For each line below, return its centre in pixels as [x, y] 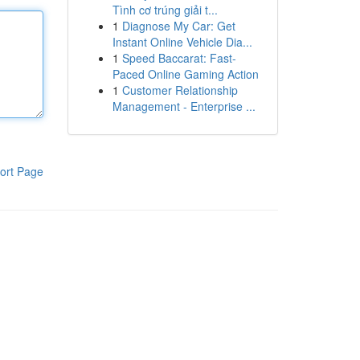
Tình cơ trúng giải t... [165, 10]
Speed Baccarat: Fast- [179, 58]
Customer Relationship [180, 90]
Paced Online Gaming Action [185, 74]
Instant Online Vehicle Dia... [182, 42]
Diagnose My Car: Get [178, 26]
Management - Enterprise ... [184, 106]
